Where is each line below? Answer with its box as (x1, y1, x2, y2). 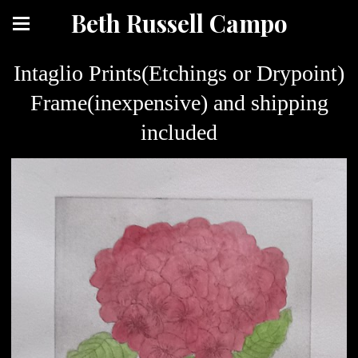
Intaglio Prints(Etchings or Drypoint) (14, 61, 344, 86)
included (141, 120, 217, 145)
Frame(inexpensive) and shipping (30, 90, 328, 115)
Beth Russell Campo (70, 7, 288, 38)
